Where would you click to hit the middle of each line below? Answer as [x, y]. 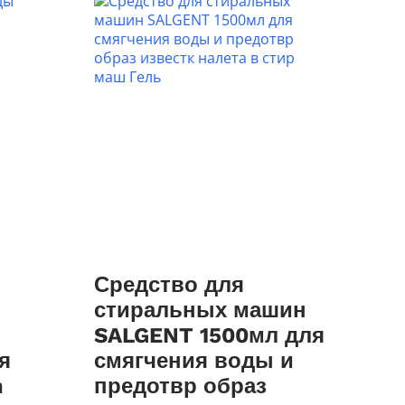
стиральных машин [201, 310]
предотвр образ [181, 386]
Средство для [170, 285]
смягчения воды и [194, 361]
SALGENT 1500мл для [210, 335]
